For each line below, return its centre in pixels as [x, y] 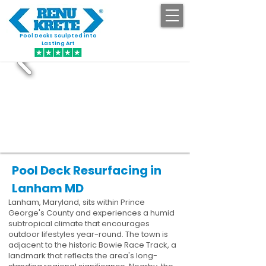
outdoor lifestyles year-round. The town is [88, 234]
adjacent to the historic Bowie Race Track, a [92, 245]
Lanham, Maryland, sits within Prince [77, 202]
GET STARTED [154, 41]
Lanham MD [48, 188]
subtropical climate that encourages [79, 224]
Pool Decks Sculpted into [58, 36]
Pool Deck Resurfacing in [87, 170]
